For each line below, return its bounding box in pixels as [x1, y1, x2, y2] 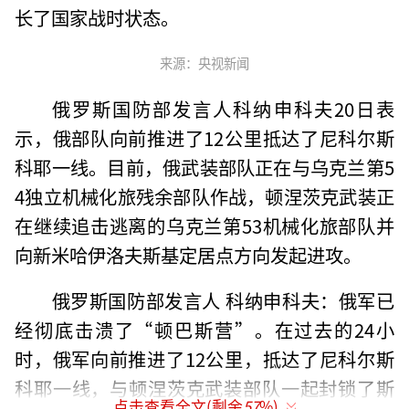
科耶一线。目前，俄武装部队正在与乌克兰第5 [15, 152, 394, 181]
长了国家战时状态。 [15, 3, 180, 31]
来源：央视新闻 [160, 52, 249, 72]
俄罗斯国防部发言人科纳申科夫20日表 [51, 94, 394, 122]
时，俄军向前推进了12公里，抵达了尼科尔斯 [15, 344, 394, 372]
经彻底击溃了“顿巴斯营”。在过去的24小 [15, 315, 394, 343]
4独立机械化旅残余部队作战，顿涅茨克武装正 [15, 182, 394, 210]
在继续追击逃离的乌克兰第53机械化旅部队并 [15, 211, 394, 239]
